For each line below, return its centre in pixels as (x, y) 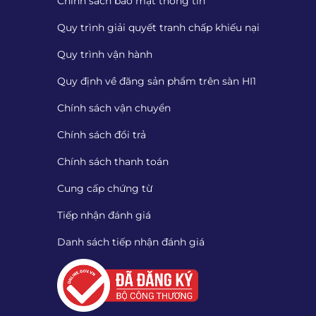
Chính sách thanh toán (113, 161)
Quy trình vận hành (104, 54)
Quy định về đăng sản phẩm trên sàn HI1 (156, 81)
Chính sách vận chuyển (114, 108)
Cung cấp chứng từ (104, 188)
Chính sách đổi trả (101, 134)
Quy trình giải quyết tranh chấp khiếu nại (158, 27)
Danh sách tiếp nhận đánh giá (130, 242)
